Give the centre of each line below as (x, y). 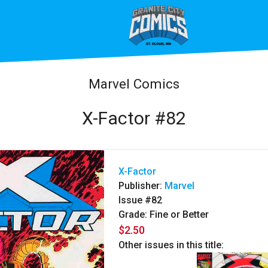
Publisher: (141, 186)
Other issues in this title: (171, 245)
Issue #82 (140, 200)
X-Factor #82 (134, 118)
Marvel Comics (134, 83)
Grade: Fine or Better (164, 215)
